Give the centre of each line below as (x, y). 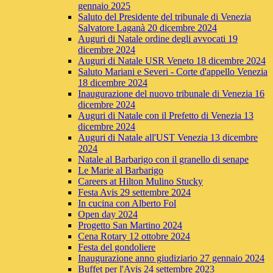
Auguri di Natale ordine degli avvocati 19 (158, 39)
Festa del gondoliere (117, 247)
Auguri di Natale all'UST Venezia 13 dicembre (168, 138)
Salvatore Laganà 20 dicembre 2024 (147, 28)
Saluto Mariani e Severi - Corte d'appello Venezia (173, 72)
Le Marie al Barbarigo (121, 171)
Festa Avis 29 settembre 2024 (134, 193)
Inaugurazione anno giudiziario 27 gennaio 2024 (171, 258)
